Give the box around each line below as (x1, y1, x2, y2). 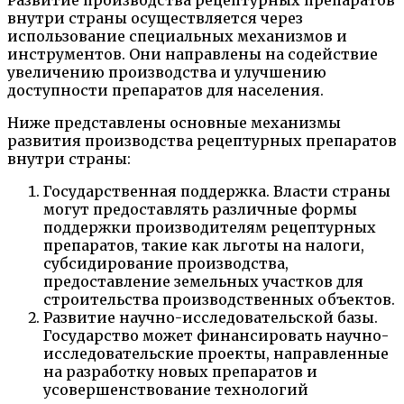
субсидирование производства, (43, 253, 289, 272)
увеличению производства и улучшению (7, 62, 326, 81)
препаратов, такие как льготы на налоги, (43, 235, 364, 254)
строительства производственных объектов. (43, 289, 395, 308)
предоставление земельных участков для (43, 271, 363, 290)
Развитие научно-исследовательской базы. (43, 308, 378, 326)
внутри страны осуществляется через (7, 8, 303, 27)
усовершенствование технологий (43, 380, 308, 399)
